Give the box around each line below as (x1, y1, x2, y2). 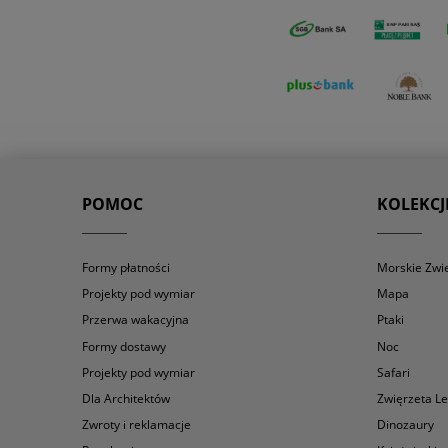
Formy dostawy (82, 337, 166, 355)
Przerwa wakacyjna (82, 311, 189, 329)
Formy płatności (82, 258, 170, 276)
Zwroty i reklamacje (82, 416, 191, 434)
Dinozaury (377, 416, 434, 434)
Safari (377, 363, 410, 381)
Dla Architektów (82, 389, 170, 407)
